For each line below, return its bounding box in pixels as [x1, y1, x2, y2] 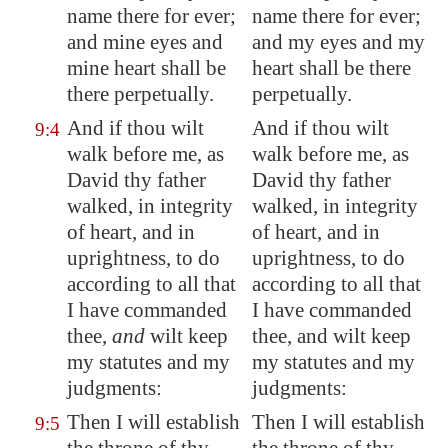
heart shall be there [252, 56, 411, 80]
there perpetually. [67, 82, 214, 106]
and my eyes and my [252, 30, 425, 54]
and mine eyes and [67, 30, 223, 54]
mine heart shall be [67, 56, 226, 80]
